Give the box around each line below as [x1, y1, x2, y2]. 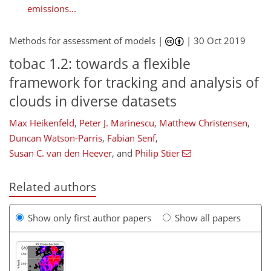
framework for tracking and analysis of [9, 73, 259, 92]
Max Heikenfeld [9, 116, 74, 129]
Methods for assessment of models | [9, 34, 165, 47]
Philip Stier [135, 146, 180, 159]
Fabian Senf [107, 131, 155, 144]
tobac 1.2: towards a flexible [9, 54, 191, 73]
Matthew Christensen [159, 116, 247, 129]
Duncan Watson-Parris [9, 131, 102, 144]
